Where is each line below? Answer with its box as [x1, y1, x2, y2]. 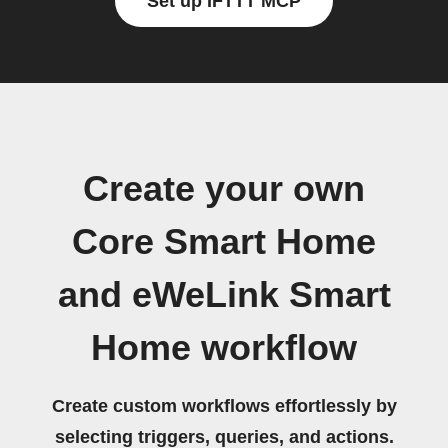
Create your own [83, 169, 365, 209]
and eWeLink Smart [57, 275, 391, 315]
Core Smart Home [72, 222, 376, 262]
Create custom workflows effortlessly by [51, 396, 397, 416]
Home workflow [91, 328, 357, 368]
